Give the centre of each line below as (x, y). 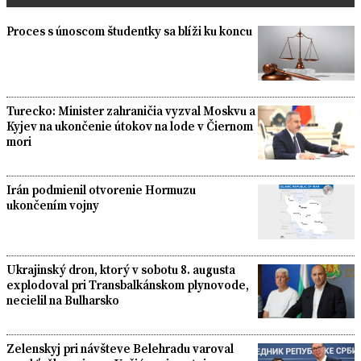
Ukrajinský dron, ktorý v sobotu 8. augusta (121, 269)
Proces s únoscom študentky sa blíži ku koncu (129, 31)
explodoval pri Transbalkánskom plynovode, (128, 284)
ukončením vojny (53, 205)
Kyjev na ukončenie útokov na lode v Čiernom (130, 126)
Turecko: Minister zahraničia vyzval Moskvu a (131, 110)
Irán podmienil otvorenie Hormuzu (101, 190)
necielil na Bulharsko (63, 300)
